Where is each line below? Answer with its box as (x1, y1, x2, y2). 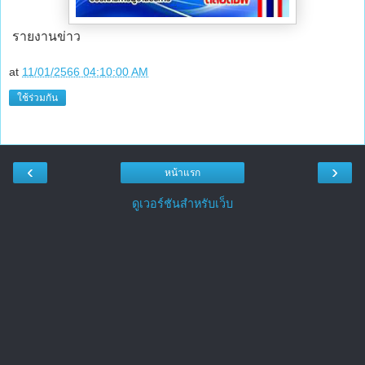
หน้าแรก (165, 166, 200, 178)
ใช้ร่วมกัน (17, 92, 58, 104)
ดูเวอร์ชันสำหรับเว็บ (132, 196, 233, 210)
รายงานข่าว (9, 29, 81, 44)
